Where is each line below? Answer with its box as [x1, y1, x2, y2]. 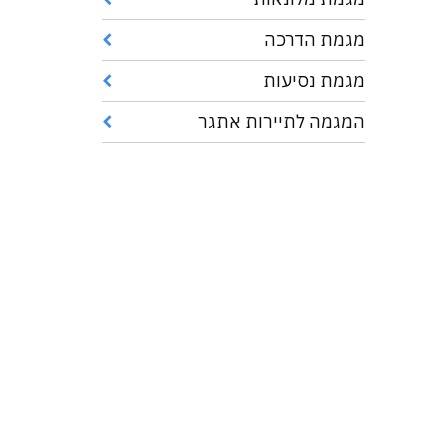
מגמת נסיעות [262, 69, 365, 92]
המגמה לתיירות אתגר [197, 110, 365, 133]
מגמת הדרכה [263, 28, 365, 51]
